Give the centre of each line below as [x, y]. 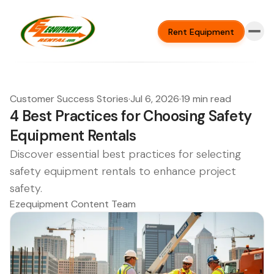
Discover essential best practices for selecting [125, 154]
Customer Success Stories [69, 99]
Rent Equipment [201, 31]
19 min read [206, 99]
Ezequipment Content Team [73, 204]
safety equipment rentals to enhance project [123, 171]
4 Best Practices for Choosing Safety [131, 116]
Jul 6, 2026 [155, 99]
